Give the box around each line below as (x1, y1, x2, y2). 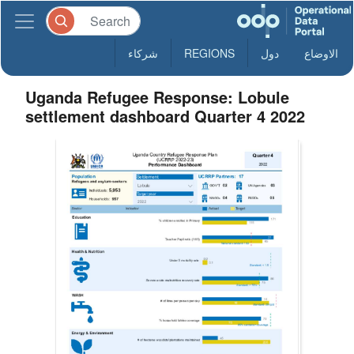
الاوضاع (304, 45, 338, 61)
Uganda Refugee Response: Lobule (25, 85, 290, 108)
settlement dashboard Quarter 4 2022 (25, 104, 306, 127)
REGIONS (184, 45, 235, 61)
